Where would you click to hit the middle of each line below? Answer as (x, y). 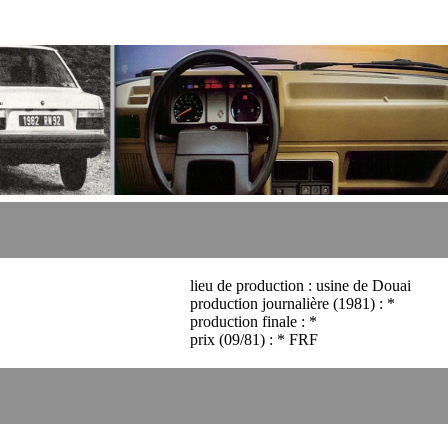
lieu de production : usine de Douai (300, 286)
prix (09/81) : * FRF (254, 340)
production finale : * (253, 322)
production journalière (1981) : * (292, 304)
